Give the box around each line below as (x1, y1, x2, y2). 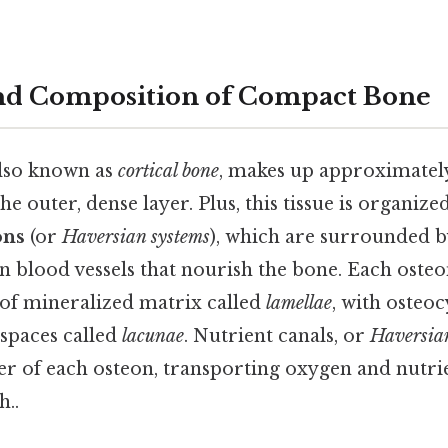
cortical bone (118, 160, 219, 183)
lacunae (122, 325, 184, 348)
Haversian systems (62, 226, 210, 249)
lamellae (266, 292, 332, 315)
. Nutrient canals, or (184, 325, 370, 348)
